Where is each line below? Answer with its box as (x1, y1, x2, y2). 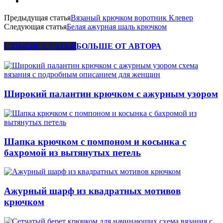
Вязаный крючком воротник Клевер (71, 13, 193, 22)
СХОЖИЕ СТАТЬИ (4, 42, 76, 51)
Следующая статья (4, 22, 67, 31)
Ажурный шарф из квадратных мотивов (4, 186, 181, 196)
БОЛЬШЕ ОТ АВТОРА (76, 42, 161, 51)
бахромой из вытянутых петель (4, 147, 141, 158)
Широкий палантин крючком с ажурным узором (4, 89, 218, 100)
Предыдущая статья (4, 13, 71, 22)
